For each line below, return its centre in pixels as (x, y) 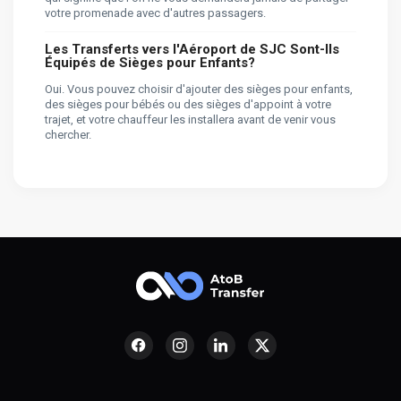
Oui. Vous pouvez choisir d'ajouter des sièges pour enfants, (199, 89)
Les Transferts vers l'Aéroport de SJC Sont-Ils (192, 49)
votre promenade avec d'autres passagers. (155, 13)
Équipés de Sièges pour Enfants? (150, 62)
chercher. (68, 134)
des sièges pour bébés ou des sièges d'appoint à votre (188, 104)
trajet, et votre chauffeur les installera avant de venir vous (190, 119)
